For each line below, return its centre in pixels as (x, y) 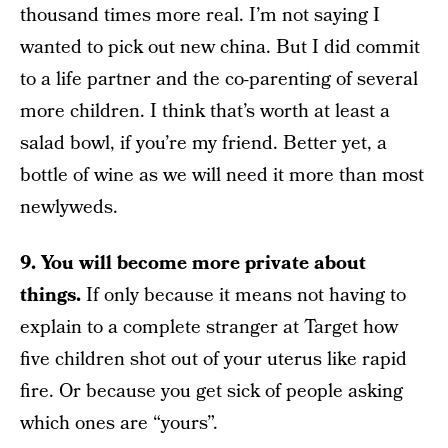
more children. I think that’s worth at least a (205, 111)
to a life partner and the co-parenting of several (219, 79)
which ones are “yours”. (119, 423)
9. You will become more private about (193, 263)
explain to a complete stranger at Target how (209, 327)
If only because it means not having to (246, 295)
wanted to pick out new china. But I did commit (220, 47)
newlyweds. (69, 207)
